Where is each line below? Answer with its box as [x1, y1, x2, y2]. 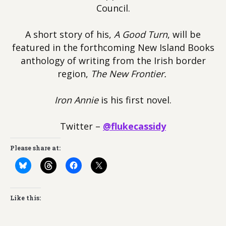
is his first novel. [98, 94, 172, 106]
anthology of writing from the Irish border [20, 54, 206, 67]
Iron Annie [54, 94, 98, 106]
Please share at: [10, 144, 61, 152]
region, [57, 68, 91, 80]
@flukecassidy [103, 120, 166, 132]
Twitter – [60, 120, 100, 132]
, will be [167, 28, 201, 40]
